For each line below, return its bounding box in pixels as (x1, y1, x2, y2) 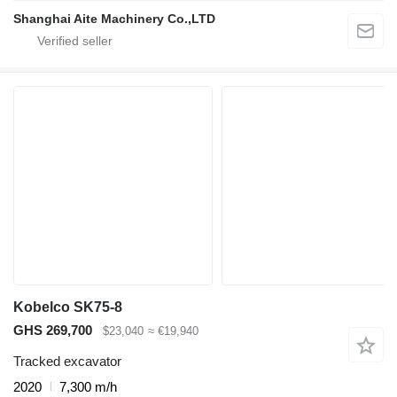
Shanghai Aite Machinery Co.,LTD (13, 12, 215, 27)
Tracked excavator (13, 353, 121, 369)
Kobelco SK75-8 (13, 300, 122, 315)
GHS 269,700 (13, 323, 92, 339)
